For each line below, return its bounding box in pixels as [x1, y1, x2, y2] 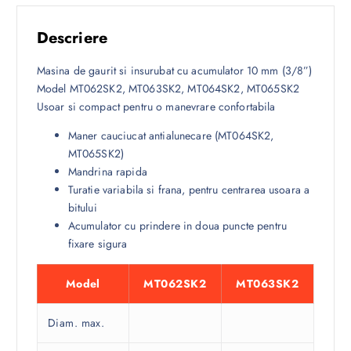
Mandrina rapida [67, 163, 147, 179]
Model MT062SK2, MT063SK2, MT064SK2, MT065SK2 [36, 80, 299, 96]
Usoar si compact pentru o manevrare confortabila [36, 98, 276, 114]
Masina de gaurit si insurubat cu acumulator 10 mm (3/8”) [36, 62, 313, 78]
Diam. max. [47, 315, 105, 331]
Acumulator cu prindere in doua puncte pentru [67, 217, 287, 233]
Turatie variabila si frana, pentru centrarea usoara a [67, 181, 310, 197]
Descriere [36, 26, 108, 49]
